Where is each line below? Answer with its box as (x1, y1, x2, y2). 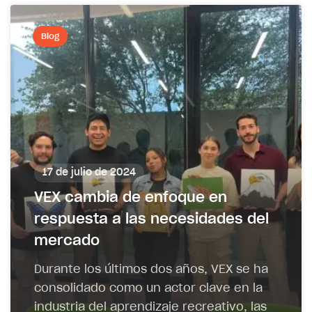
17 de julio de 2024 (42, 167, 136, 178)
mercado (34, 233, 100, 248)
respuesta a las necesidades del (34, 212, 269, 226)
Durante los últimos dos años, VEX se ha (34, 263, 268, 275)
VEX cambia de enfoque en (34, 190, 227, 205)
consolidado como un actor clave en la (34, 282, 263, 294)
